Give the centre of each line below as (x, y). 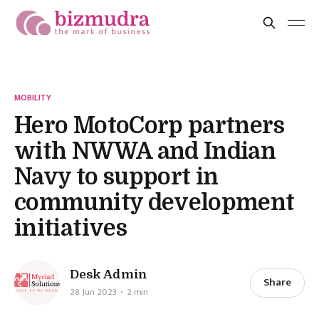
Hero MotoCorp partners (149, 126)
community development (155, 203)
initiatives (70, 228)
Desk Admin (109, 274)
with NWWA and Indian (145, 151)
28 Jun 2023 (93, 292)
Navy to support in (116, 177)
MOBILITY (33, 98)
